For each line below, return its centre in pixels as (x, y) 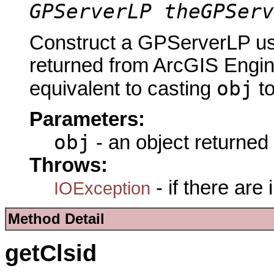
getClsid (51, 253)
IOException (102, 188)
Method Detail (56, 219)
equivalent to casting (123, 88)
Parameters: (87, 119)
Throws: (68, 165)
